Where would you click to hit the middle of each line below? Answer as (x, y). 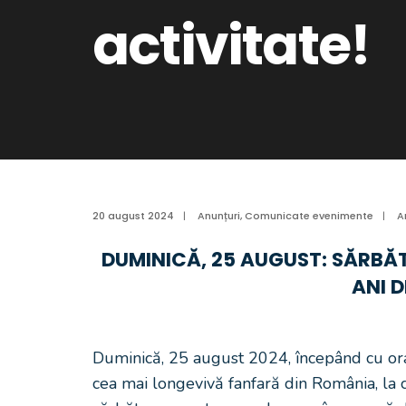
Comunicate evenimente (309, 216)
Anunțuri (219, 216)
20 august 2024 (133, 216)
